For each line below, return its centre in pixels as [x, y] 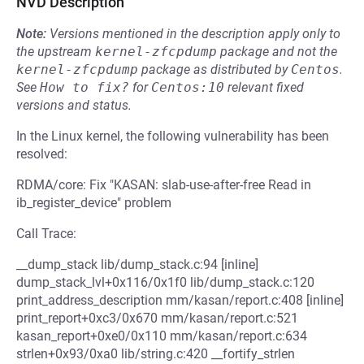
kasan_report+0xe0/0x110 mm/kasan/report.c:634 [162, 336]
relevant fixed [264, 87]
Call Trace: [46, 234]
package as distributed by [214, 69]
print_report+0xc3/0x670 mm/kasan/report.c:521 [157, 318]
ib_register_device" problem [94, 203]
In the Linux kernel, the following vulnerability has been [173, 136]
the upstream [56, 52]
